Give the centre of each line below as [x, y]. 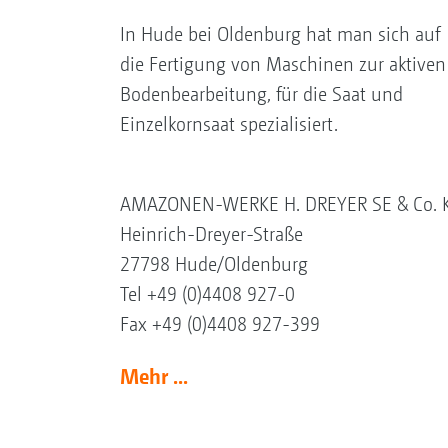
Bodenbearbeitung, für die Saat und [261, 94]
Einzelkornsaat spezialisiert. [228, 124]
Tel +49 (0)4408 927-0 [207, 294]
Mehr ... [153, 375]
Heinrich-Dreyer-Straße [211, 234]
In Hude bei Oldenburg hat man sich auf [279, 34]
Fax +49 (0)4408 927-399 [219, 324]
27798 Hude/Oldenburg [213, 264]
